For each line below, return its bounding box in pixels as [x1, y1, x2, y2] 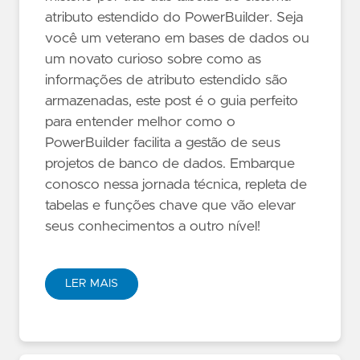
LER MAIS [65, 277, 118, 289]
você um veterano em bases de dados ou [45, 31, 309, 46]
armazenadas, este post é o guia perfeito [45, 93, 298, 108]
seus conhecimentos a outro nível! [45, 219, 260, 234]
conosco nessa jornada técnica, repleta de [45, 177, 307, 192]
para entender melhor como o [45, 114, 235, 129]
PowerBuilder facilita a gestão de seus [45, 135, 280, 150]
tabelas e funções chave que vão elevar [45, 198, 296, 213]
